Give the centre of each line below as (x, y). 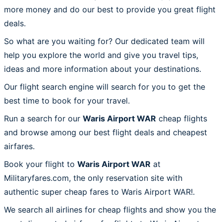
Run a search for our (43, 118)
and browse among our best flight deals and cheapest (106, 132)
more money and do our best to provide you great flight (110, 9)
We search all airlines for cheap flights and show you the (110, 209)
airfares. (19, 146)
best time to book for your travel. (67, 100)
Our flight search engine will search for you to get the (105, 86)
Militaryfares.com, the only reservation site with (93, 178)
